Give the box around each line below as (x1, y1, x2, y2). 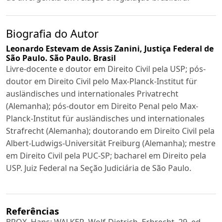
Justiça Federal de (144, 43, 214, 54)
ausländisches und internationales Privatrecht (6, 88, 178, 99)
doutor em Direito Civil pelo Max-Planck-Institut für (6, 75, 197, 87)
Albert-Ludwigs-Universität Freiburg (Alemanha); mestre (6, 137, 216, 149)
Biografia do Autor (6, 26, 99, 41)
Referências (6, 204, 59, 217)
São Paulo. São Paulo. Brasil (6, 52, 116, 63)
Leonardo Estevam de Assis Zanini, (6, 43, 144, 54)
